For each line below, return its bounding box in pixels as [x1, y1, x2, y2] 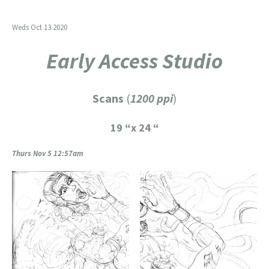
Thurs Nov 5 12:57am [12, 148, 83, 159]
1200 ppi [130, 90, 173, 106]
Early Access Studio [46, 47, 223, 74]
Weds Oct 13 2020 [12, 22, 67, 32]
